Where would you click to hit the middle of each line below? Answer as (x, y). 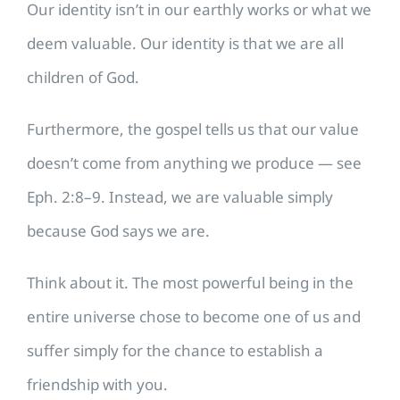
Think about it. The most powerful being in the (190, 283)
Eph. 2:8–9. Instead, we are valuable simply (180, 197)
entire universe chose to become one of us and (194, 317)
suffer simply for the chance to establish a (175, 351)
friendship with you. (97, 385)
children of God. (83, 78)
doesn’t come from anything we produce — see (194, 163)
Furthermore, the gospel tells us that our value (193, 129)
